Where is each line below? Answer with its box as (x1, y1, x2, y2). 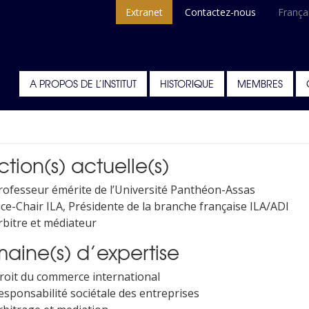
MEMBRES (237, 77, 283, 90)
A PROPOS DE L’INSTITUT (30, 77, 137, 90)
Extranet (126, 6, 163, 19)
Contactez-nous (185, 6, 257, 19)
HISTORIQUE (160, 77, 214, 90)
